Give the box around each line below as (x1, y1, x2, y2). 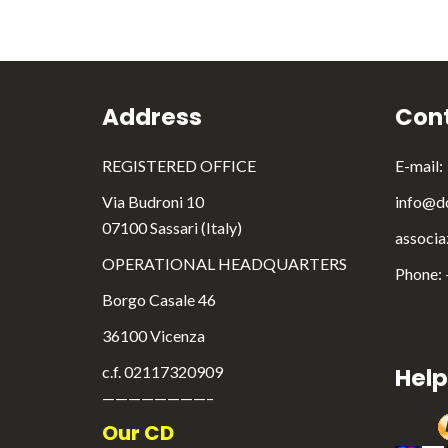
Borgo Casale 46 (102, 290, 216, 309)
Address (102, 101, 202, 133)
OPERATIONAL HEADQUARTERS (102, 254, 347, 273)
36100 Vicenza (102, 326, 205, 345)
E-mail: (394, 156, 443, 175)
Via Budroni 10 (102, 192, 204, 211)
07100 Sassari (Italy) (102, 218, 242, 237)
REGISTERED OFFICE (102, 156, 256, 175)
